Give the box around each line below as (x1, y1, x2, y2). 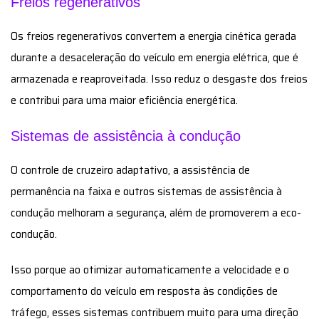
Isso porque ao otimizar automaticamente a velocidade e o (11, 261, 289, 278)
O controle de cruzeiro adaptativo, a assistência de (11, 161, 250, 179)
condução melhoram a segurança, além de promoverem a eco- (11, 204, 301, 221)
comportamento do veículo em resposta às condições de (11, 282, 278, 300)
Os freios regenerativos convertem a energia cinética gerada (11, 27, 296, 45)
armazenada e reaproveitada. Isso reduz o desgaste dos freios (11, 70, 308, 88)
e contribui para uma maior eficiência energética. (11, 91, 238, 109)
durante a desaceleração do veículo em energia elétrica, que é (11, 48, 298, 66)
